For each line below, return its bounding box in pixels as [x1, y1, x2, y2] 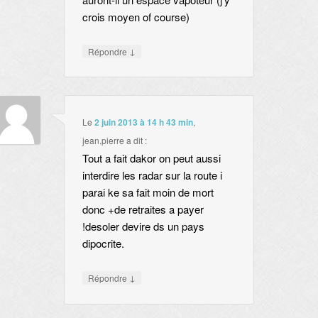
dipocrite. [82, 236, 124, 251]
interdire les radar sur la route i [82, 168, 222, 183]
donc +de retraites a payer [82, 202, 204, 217]
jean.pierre [82, 134, 124, 147]
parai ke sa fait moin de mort [82, 185, 214, 200]
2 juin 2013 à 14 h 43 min [94, 116, 193, 129]
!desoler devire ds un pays [82, 219, 204, 234]
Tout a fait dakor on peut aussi [82, 150, 221, 166]
